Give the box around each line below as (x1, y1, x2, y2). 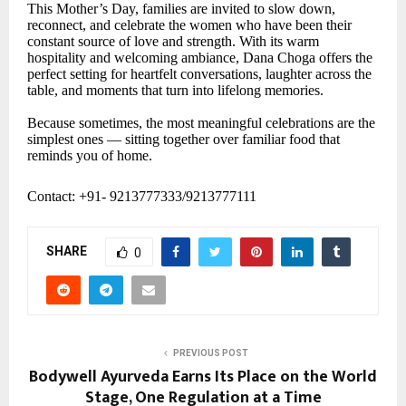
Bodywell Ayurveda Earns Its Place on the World (29, 363, 377, 391)
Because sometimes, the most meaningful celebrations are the (27, 115, 375, 131)
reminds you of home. (27, 148, 152, 164)
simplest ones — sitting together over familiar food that (27, 131, 340, 148)
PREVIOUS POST (172, 348, 248, 359)
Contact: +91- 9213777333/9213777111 (27, 188, 256, 205)
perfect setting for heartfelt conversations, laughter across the (27, 66, 372, 82)
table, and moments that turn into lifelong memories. (27, 82, 324, 99)
